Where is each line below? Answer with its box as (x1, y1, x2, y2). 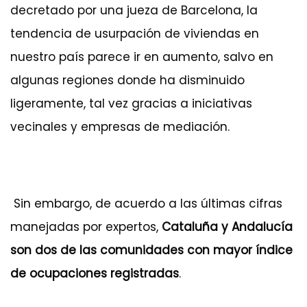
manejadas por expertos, (10, 218, 162, 235)
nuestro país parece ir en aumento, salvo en (10, 48, 273, 65)
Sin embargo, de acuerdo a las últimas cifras (10, 195, 282, 212)
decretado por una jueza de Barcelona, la (10, 1, 258, 19)
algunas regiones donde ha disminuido (10, 71, 245, 88)
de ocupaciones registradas (10, 265, 179, 282)
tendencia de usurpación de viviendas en (10, 25, 259, 42)
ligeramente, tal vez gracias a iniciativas (10, 95, 252, 112)
